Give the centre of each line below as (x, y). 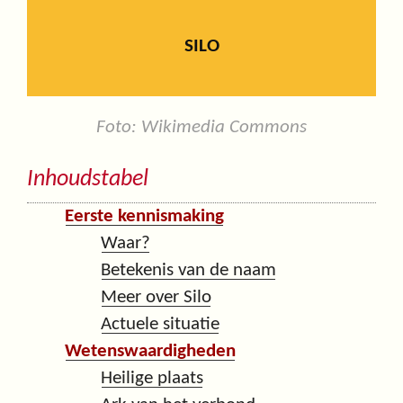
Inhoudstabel (88, 179)
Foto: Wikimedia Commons (201, 127)
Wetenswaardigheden (150, 351)
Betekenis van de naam (188, 270)
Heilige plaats (152, 378)
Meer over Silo (156, 297)
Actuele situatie (160, 324)
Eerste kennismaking (144, 216)
